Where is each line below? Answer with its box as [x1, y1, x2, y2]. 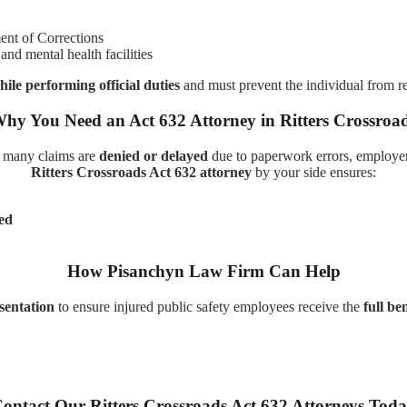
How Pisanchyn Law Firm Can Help [66, 261, 341, 281]
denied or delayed [98, 147, 208, 164]
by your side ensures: [252, 164, 376, 180]
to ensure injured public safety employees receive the [55, 298, 363, 314]
